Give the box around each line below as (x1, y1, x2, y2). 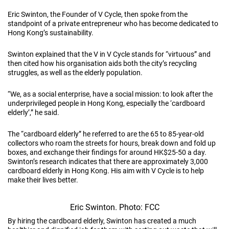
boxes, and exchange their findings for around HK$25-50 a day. (8, 148, 207, 156)
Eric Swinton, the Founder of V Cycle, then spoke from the (8, 10, 188, 18)
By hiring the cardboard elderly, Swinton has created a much (8, 216, 196, 225)
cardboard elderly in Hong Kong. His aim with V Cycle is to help (8, 166, 204, 175)
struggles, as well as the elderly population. (8, 68, 143, 77)
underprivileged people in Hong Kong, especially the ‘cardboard (8, 99, 205, 107)
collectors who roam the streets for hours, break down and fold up (8, 139, 216, 147)
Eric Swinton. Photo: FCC (70, 202, 159, 212)
